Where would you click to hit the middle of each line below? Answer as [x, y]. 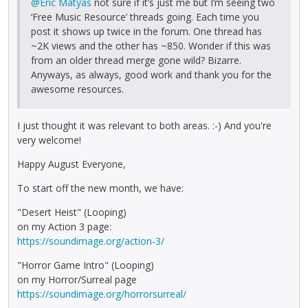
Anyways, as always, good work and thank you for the [151, 75]
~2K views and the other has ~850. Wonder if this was [151, 46]
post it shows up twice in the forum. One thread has [146, 32]
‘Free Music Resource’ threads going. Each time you [145, 17]
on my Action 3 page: [64, 226]
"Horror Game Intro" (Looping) [86, 265]
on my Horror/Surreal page [77, 279]
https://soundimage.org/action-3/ [91, 241]
